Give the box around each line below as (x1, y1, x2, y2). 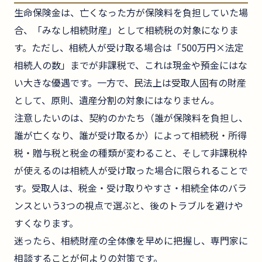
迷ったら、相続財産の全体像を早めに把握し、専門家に (14, 233, 248, 247)
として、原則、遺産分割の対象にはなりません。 (14, 92, 219, 107)
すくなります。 (14, 215, 78, 230)
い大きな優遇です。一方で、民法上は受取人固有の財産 (14, 75, 246, 89)
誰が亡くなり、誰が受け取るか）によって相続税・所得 (14, 127, 247, 142)
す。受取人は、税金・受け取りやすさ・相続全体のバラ (14, 180, 247, 195)
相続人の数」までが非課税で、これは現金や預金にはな (14, 57, 247, 72)
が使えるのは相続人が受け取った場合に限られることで (14, 163, 248, 177)
